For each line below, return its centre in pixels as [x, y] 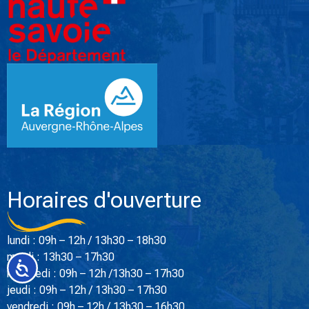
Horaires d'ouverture [104, 200]
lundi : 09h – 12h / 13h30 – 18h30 [87, 240]
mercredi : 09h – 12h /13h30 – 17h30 [96, 273]
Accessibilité [58, 266]
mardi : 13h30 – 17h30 [61, 257]
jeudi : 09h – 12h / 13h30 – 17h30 [87, 290]
